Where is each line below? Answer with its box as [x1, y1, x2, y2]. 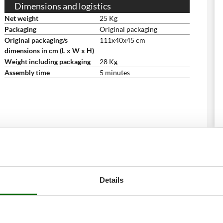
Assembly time [4, 68, 50, 77]
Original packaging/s [4, 36, 68, 44]
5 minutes [100, 68, 130, 77]
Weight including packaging [4, 57, 91, 66]
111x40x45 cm [100, 36, 145, 44]
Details [99, 175, 124, 184]
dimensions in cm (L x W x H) [4, 46, 94, 55]
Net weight [4, 14, 38, 22]
